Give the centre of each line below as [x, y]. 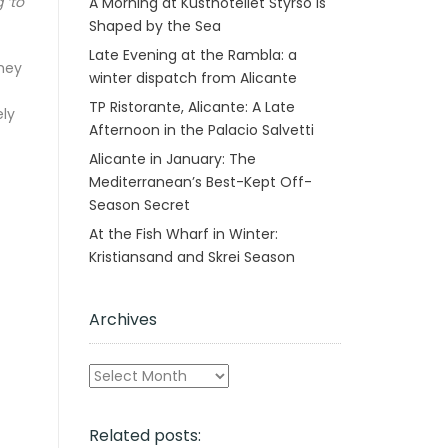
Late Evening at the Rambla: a [192, 54]
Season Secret [139, 204]
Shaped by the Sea [154, 25]
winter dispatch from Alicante [192, 77]
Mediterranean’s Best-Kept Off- [200, 181]
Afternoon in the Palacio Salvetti [201, 129]
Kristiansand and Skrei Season [191, 256]
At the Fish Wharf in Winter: [183, 233]
